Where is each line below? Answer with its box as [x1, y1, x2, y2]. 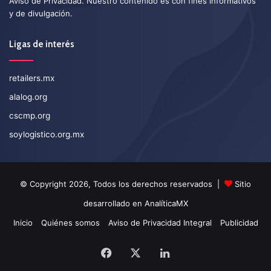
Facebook [112, 246, 163, 259]
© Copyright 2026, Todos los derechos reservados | [20, 178, 224, 189]
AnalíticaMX [144, 198, 188, 208]
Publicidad [220, 217, 258, 227]
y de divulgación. [9, 8, 73, 18]
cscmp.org [9, 110, 50, 120]
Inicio [13, 217, 33, 227]
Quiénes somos [41, 217, 100, 227]
